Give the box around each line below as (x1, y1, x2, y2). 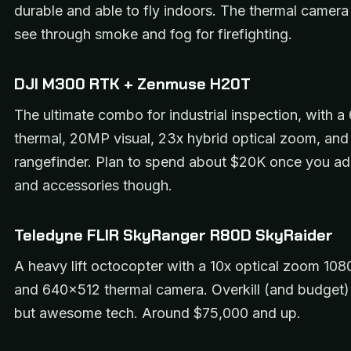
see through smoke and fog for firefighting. (14, 25, 292, 42)
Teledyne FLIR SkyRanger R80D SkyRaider (14, 224, 337, 245)
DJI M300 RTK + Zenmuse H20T (14, 73, 251, 94)
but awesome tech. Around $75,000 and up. (14, 304, 301, 321)
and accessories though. (14, 176, 172, 194)
